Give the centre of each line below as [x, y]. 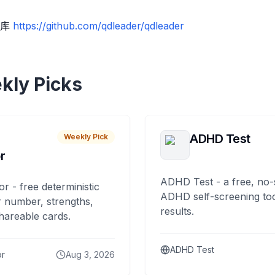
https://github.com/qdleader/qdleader [99, 26]
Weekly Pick [86, 137]
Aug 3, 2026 [90, 254]
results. [177, 211]
